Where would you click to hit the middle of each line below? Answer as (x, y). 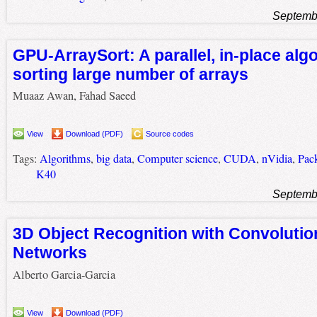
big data (114, 159)
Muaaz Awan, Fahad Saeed (74, 96)
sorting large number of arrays (130, 74)
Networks (50, 253)
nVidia (277, 159)
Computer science (177, 159)
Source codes (169, 134)
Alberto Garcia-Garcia (64, 274)
